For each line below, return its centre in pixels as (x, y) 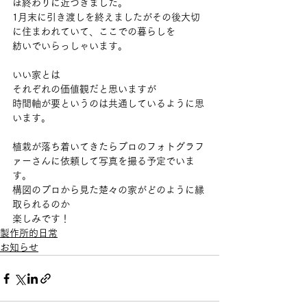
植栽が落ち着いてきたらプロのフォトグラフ (108, 147)
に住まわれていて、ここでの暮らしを (94, 32)
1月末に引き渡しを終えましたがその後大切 (106, 17)
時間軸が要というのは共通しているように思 (108, 104)
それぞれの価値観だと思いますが (84, 89)
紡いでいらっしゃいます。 (70, 46)
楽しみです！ (41, 219)
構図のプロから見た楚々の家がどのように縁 (108, 190)
